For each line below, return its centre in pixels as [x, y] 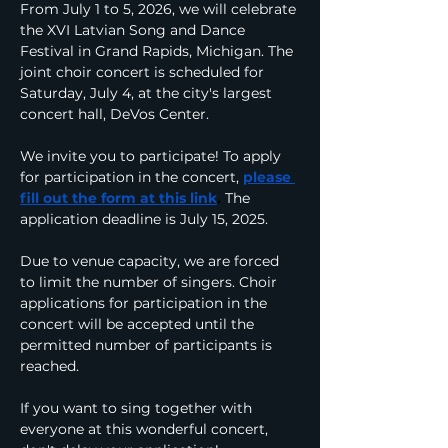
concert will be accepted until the [139, 324]
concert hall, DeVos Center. [114, 114]
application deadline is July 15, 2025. [144, 219]
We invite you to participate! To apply [152, 156]
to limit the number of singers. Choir [150, 282]
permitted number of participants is [148, 345]
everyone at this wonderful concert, [146, 429]
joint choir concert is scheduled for [144, 72]
